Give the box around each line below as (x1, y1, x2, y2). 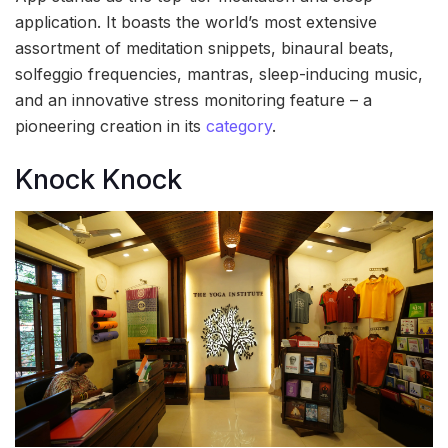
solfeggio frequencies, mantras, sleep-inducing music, (15, 64, 423, 85)
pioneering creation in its (15, 116, 206, 137)
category (206, 116, 272, 137)
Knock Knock (15, 162, 182, 196)
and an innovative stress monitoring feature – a (15, 90, 372, 111)
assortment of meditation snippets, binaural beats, (15, 38, 394, 59)
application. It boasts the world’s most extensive (15, 12, 377, 33)
